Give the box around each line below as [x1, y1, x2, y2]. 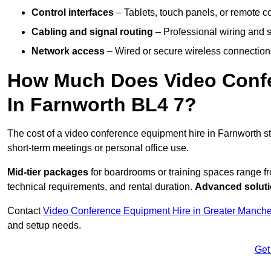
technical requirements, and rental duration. [7, 181, 195, 192]
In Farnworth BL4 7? [7, 94, 197, 116]
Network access [31, 46, 105, 57]
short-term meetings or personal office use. [7, 143, 189, 154]
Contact [7, 206, 43, 217]
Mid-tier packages [7, 167, 88, 178]
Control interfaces [31, 7, 114, 18]
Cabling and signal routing [31, 27, 153, 38]
